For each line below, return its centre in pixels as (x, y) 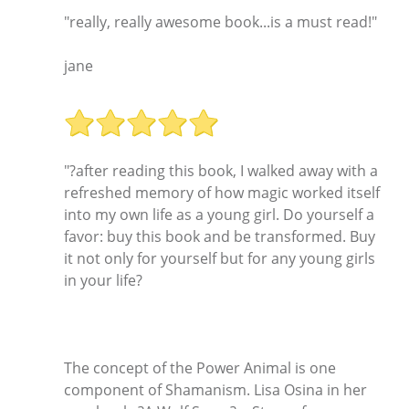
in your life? (103, 281)
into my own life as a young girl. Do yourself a (219, 215)
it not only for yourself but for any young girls (220, 259)
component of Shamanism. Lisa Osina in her (215, 390)
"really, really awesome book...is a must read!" (220, 21)
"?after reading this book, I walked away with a (221, 171)
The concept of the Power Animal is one (200, 368)
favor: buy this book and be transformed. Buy (220, 237)
